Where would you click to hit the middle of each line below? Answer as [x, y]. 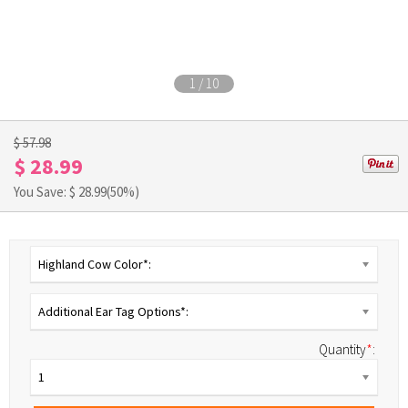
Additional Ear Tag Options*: [113, 311]
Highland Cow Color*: [95, 264]
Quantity [342, 349]
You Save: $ [46, 192]
